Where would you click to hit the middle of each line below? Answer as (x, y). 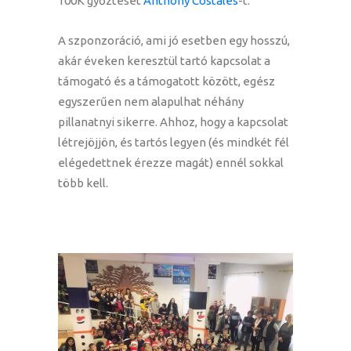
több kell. (83, 183)
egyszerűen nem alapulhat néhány (151, 102)
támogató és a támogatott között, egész (166, 81)
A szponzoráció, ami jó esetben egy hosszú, (174, 41)
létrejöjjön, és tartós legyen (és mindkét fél (174, 143)
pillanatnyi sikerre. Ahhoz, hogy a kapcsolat (173, 122)
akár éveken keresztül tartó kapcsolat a (164, 61)
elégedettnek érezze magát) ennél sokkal (171, 163)
